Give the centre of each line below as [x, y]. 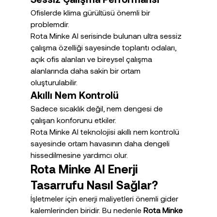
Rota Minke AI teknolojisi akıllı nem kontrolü [106, 132]
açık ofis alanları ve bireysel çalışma [92, 59]
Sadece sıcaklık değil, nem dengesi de [97, 108]
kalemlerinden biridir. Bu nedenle [87, 210]
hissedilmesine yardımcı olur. [79, 155]
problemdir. [50, 24]
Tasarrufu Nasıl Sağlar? [94, 185]
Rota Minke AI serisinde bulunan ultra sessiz [107, 36]
